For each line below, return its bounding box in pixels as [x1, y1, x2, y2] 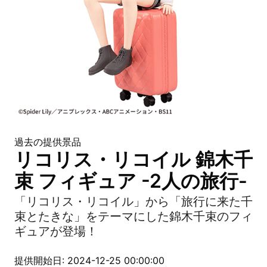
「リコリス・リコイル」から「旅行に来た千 [14, 194, 253, 209]
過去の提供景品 [14, 136, 81, 148]
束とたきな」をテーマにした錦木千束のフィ [14, 209, 253, 223]
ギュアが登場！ [14, 224, 98, 238]
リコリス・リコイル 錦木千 [14, 148, 253, 171]
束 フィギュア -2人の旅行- [14, 169, 247, 193]
